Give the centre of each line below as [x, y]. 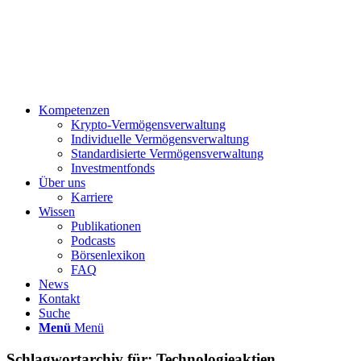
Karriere [92, 197]
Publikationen [106, 226]
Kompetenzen [74, 110]
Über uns [62, 183]
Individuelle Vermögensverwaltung [160, 139]
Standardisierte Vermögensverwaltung [167, 154]
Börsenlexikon [108, 255]
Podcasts [93, 241]
